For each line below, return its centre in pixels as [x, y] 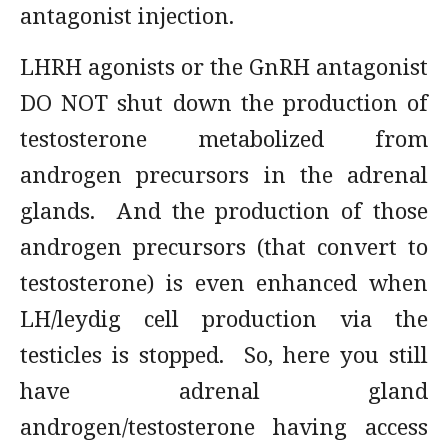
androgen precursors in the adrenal [224, 174]
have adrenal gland [224, 390]
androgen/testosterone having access [224, 426]
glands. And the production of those [224, 210]
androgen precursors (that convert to [224, 246]
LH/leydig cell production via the [224, 318]
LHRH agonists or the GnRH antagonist [224, 66]
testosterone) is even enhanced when [224, 282]
